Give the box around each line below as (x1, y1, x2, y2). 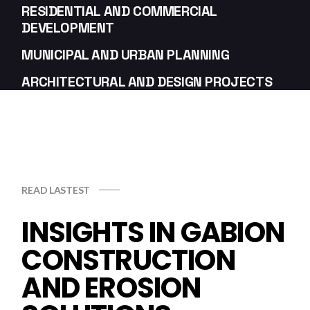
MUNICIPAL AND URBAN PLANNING (21, 46, 230, 64)
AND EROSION (21, 268, 201, 307)
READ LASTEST (21, 184, 90, 196)
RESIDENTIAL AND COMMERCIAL (21, 2, 217, 20)
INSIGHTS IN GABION (21, 213, 284, 252)
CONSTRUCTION (21, 241, 235, 280)
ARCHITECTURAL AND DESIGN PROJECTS (21, 73, 273, 91)
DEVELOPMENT (21, 19, 114, 37)
